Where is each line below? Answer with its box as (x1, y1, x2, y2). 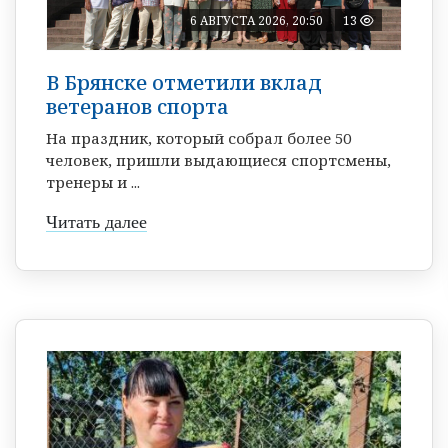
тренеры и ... (46, 171, 140, 192)
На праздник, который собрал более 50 (46, 127, 351, 148)
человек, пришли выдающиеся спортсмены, (46, 149, 391, 170)
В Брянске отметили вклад (46, 68, 322, 96)
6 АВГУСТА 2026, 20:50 (190, 11, 323, 29)
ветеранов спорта (46, 92, 229, 120)
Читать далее (46, 211, 147, 232)
